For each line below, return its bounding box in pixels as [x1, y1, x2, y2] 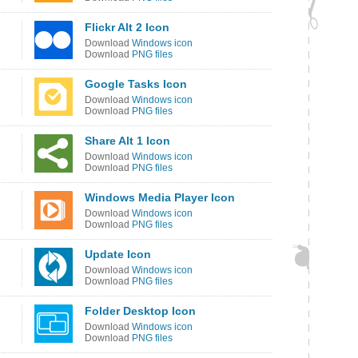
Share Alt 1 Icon [85, 134, 170, 147]
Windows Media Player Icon [85, 191, 235, 204]
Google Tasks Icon [85, 78, 187, 90]
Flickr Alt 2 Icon [85, 21, 169, 34]
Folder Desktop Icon [85, 304, 196, 317]
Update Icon [85, 248, 151, 261]
